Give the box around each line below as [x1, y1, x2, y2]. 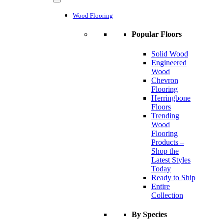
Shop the [151, 146, 179, 155]
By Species [132, 210, 167, 219]
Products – [151, 137, 184, 146]
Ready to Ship [151, 173, 195, 182]
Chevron [151, 76, 178, 84]
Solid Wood [151, 49, 188, 58]
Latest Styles [151, 155, 191, 164]
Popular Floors [132, 30, 182, 39]
